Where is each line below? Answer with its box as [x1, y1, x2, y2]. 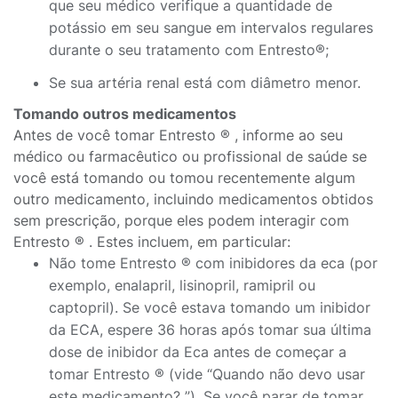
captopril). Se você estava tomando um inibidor [49, 298, 370, 316]
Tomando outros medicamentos [13, 105, 240, 123]
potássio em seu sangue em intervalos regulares [49, 19, 373, 36]
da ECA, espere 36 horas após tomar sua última [49, 321, 371, 338]
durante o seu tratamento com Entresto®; [49, 41, 329, 59]
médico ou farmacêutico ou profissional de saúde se [13, 147, 367, 165]
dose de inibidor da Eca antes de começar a [49, 343, 346, 361]
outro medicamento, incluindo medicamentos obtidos [13, 190, 373, 208]
